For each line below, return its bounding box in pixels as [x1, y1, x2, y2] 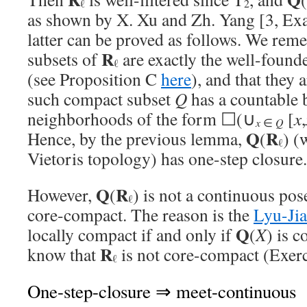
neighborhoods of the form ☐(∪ [27, 107, 256, 130]
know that [27, 243, 100, 266]
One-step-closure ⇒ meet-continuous [27, 279, 296, 304]
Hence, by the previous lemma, [27, 127, 246, 150]
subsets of [27, 47, 101, 71]
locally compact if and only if [27, 223, 236, 246]
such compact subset [27, 87, 175, 110]
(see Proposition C [27, 67, 161, 90]
